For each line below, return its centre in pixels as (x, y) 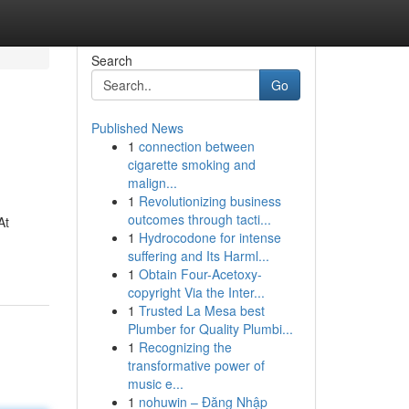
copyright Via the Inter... (196, 292)
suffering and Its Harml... (198, 256)
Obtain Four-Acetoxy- (200, 274)
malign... (152, 183)
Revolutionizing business (210, 201)
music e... (155, 383)
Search (111, 60)
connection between (196, 146)
